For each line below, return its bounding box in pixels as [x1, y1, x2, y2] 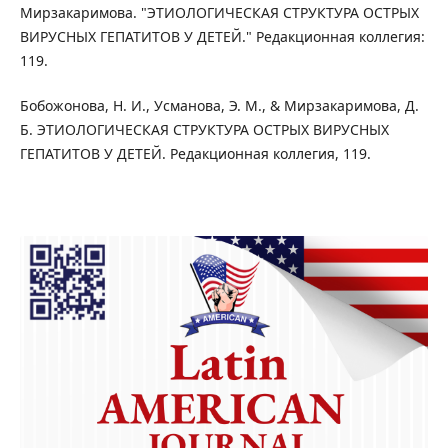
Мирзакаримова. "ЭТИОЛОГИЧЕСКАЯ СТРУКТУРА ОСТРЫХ [19, 3, 419, 23]
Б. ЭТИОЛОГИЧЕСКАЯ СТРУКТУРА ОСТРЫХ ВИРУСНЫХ [19, 119, 389, 139]
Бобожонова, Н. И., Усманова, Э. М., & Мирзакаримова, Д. [19, 95, 419, 115]
